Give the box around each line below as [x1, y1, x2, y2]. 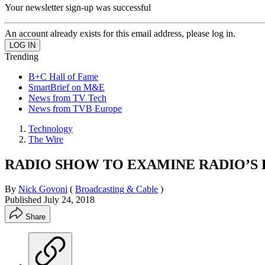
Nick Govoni [18, 184, 67, 195]
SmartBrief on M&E [28, 82, 105, 92]
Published [5, 195, 44, 205]
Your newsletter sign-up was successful [5, 2, 151, 12]
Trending [5, 51, 38, 62]
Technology [28, 123, 73, 134]
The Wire [28, 134, 63, 144]
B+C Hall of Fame [28, 71, 98, 82]
